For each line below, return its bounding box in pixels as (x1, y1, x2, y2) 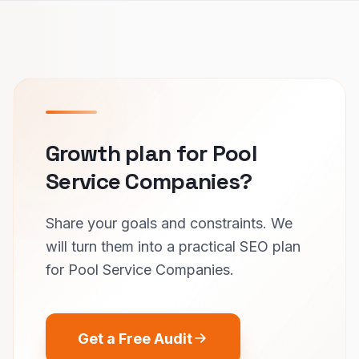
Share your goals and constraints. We (46, 214, 292, 232)
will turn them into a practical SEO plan (46, 237, 301, 255)
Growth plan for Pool (46, 138, 258, 167)
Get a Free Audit (78, 329, 192, 347)
